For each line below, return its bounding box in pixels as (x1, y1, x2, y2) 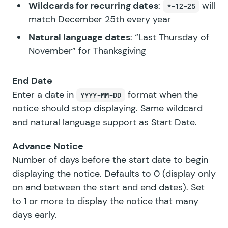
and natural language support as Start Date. (12, 116, 197, 128)
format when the (125, 88, 198, 101)
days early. (12, 208, 57, 221)
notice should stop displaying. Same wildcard (12, 102, 203, 115)
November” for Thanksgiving (28, 44, 146, 57)
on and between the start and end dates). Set (12, 181, 205, 193)
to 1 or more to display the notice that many (12, 194, 198, 207)
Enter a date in (12, 88, 76, 101)
